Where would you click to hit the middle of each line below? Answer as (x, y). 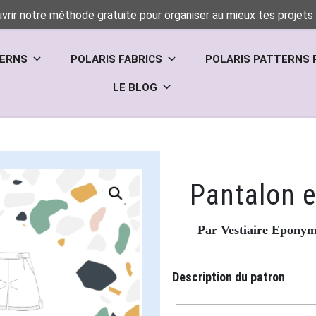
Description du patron (229, 277)
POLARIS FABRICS (117, 59)
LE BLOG (135, 87)
